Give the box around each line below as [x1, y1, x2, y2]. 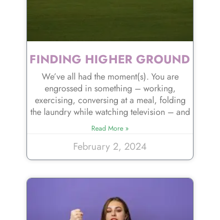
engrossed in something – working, [44, 82, 176, 95]
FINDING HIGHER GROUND [29, 50, 191, 68]
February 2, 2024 [73, 139, 147, 154]
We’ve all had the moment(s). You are [41, 70, 179, 83]
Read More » [91, 123, 129, 133]
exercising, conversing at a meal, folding [34, 93, 186, 107]
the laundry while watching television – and [30, 105, 190, 118]
